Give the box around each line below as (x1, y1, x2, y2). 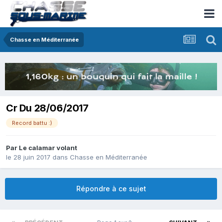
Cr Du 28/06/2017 (6, 102, 89, 114)
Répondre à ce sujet (76, 184, 146, 193)
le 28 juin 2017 (6, 153, 51, 162)
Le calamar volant (19, 144, 77, 152)
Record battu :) (12, 119, 52, 126)
